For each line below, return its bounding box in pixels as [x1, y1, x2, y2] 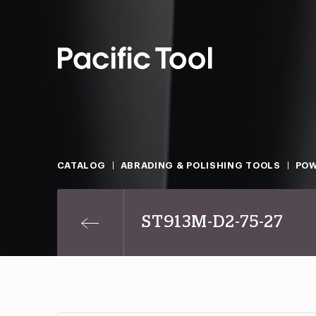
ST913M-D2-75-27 [141, 214, 284, 231]
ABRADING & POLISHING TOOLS [120, 161, 281, 170]
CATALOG [56, 161, 106, 170]
